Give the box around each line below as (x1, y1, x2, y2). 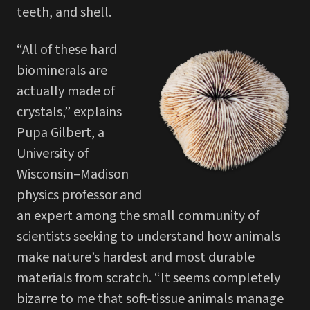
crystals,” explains (17, 102, 122, 122)
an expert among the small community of (17, 206, 259, 226)
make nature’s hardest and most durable (17, 247, 255, 267)
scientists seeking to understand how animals (17, 226, 280, 246)
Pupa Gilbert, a (17, 122, 104, 143)
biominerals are (17, 60, 107, 80)
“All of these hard (17, 39, 117, 60)
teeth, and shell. (17, 2, 111, 22)
